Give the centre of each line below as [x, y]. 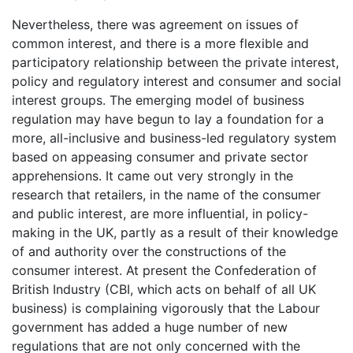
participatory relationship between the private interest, [175, 63]
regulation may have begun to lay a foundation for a [168, 119]
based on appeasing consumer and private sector [160, 157]
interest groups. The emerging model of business [158, 100]
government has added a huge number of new [150, 327]
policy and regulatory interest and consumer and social [176, 82]
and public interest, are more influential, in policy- [160, 214]
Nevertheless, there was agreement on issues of [155, 25]
